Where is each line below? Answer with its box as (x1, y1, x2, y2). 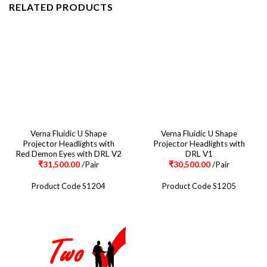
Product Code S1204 (31, 181, 105, 191)
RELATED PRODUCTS (9, 1, 113, 13)
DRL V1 (185, 148, 213, 159)
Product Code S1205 (162, 181, 236, 191)
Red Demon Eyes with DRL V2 (15, 148, 122, 159)
